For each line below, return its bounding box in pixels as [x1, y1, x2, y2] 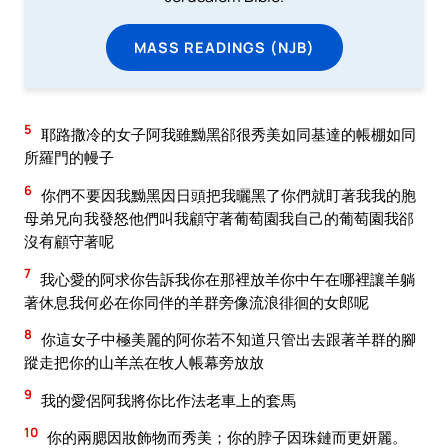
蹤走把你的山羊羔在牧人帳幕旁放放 [24, 352, 264, 373]
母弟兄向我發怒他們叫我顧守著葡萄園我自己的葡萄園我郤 [24, 208, 414, 229]
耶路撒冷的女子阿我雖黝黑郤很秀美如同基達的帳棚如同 [38, 124, 416, 145]
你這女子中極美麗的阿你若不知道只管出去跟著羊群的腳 [38, 329, 416, 350]
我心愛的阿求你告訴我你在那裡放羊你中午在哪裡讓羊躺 [37, 268, 415, 289]
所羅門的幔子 [24, 147, 114, 168]
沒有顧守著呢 [24, 231, 114, 252]
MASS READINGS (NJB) [133, 36, 315, 57]
